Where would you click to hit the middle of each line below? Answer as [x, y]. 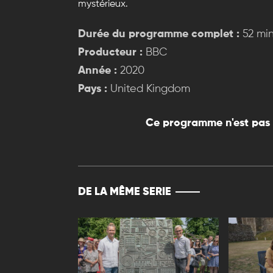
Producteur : [110, 53]
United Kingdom [149, 89]
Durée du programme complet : [159, 34]
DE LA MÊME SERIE [125, 192]
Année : [97, 71]
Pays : [93, 89]
